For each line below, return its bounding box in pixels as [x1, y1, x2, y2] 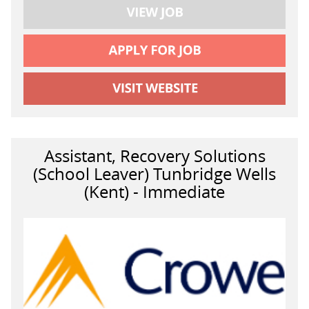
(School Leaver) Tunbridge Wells [33, 163, 276, 186]
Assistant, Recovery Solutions [43, 145, 266, 168]
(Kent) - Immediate [84, 181, 225, 203]
